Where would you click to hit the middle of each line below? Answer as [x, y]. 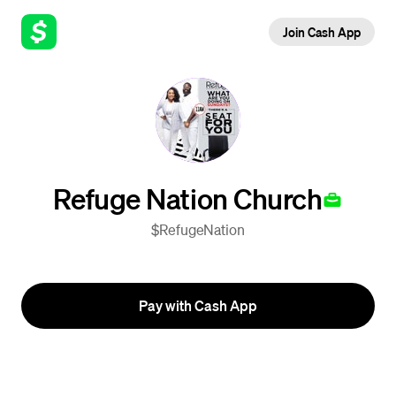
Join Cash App [321, 32]
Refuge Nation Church [187, 198]
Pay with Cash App [198, 305]
